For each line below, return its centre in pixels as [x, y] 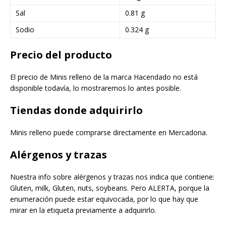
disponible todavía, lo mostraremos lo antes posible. [96, 88]
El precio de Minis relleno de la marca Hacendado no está [104, 77]
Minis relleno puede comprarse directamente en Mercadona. [109, 133]
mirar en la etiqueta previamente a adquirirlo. [83, 210]
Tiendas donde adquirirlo [76, 110]
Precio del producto [61, 55]
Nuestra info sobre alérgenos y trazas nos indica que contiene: [112, 177]
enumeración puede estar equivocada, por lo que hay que [104, 199]
